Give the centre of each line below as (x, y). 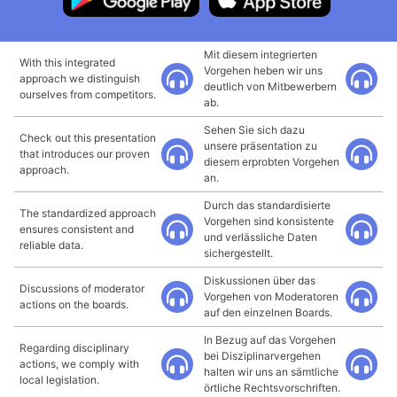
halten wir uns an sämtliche (271, 372)
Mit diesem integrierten (261, 54)
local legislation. (59, 380)
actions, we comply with (79, 364)
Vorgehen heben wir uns (263, 70)
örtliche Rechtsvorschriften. (272, 388)
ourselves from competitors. (88, 94)
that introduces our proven (85, 154)
